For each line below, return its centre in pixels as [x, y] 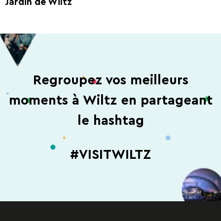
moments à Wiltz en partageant [110, 101]
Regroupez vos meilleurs [110, 80]
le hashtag [110, 121]
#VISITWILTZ [110, 154]
